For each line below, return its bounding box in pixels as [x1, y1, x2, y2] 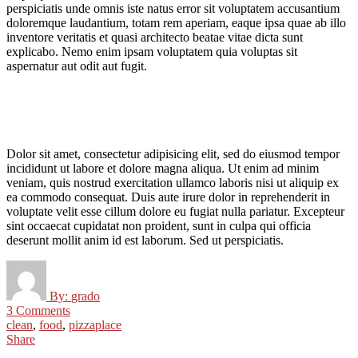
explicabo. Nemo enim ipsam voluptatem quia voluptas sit [6, 45, 297, 59]
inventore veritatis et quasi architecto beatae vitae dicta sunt [6, 30, 303, 45]
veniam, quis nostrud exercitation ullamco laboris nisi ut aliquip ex [6, 176, 339, 190]
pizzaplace [69, 318, 121, 332]
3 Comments [6, 304, 70, 318]
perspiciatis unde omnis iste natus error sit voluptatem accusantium [6, 2, 340, 16]
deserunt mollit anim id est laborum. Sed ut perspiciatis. [6, 233, 284, 248]
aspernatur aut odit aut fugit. [6, 59, 147, 74]
